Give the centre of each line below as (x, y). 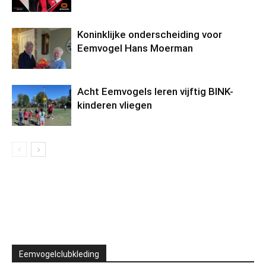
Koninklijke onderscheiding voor (150, 34)
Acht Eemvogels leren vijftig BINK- (155, 91)
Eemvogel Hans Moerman (135, 48)
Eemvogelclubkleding (59, 254)
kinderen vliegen (115, 105)
